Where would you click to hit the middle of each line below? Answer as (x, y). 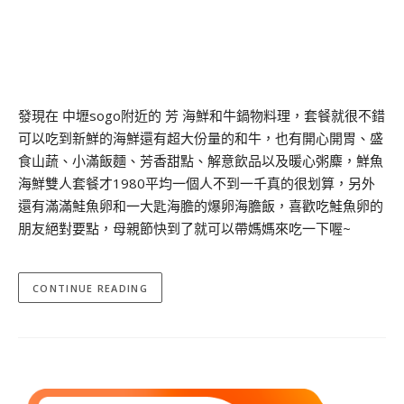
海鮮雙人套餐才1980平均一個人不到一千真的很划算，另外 (197, 183)
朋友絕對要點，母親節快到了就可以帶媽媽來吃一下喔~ (184, 228)
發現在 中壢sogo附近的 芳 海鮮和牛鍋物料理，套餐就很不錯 (202, 115)
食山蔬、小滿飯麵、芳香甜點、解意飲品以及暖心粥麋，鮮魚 (201, 160)
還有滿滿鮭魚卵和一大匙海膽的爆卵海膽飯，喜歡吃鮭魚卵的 (201, 205)
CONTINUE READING (90, 288)
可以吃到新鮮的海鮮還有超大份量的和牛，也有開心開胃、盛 (201, 138)
